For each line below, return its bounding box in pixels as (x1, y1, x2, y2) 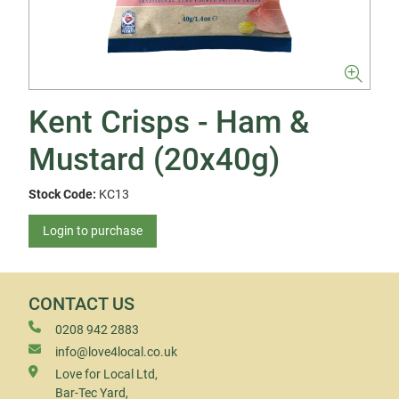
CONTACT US (28, 294, 134, 314)
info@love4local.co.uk (55, 345, 177, 359)
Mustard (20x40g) (28, 142, 280, 178)
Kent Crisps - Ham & (28, 104, 309, 141)
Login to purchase (43, 224, 142, 238)
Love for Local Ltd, (55, 367, 158, 381)
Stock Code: (28, 187, 96, 201)
